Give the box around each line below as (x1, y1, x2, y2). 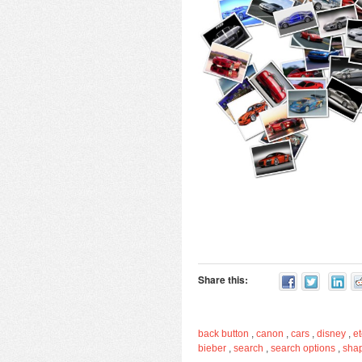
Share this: (198, 272, 248, 288)
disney (317, 328, 346, 340)
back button (198, 328, 249, 340)
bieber (198, 343, 226, 355)
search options (271, 343, 335, 355)
